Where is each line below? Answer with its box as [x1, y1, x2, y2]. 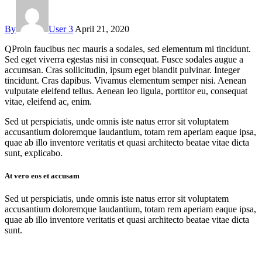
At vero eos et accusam [5, 171, 80, 180]
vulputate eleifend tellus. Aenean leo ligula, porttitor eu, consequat [5, 85, 247, 96]
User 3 [49, 23, 73, 34]
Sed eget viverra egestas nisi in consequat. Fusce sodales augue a [5, 54, 243, 64]
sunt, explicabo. [5, 147, 63, 158]
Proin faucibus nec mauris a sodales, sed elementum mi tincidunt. [12, 43, 251, 54]
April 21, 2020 [75, 23, 129, 34]
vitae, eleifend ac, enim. [5, 96, 92, 106]
